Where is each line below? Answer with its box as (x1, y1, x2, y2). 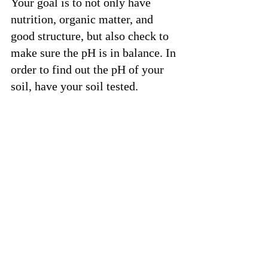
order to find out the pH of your (11, 62, 167, 76)
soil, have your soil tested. (11, 79, 141, 93)
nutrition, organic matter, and (11, 12, 156, 26)
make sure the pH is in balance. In (11, 45, 179, 59)
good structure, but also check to (11, 29, 172, 42)
